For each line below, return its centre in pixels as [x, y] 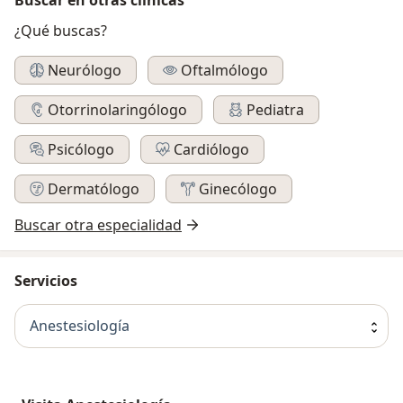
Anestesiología [80, 326]
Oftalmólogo [224, 70]
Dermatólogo [94, 188]
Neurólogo [85, 70]
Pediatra [275, 109]
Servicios [46, 280]
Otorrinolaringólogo [117, 109]
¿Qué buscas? [61, 30]
